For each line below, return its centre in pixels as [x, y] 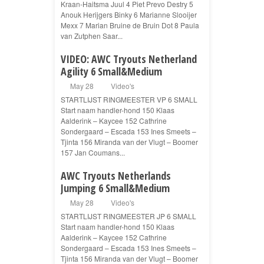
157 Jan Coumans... [93, 153]
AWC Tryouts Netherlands [116, 176]
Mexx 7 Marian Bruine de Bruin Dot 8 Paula [130, 25]
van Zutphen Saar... [92, 36]
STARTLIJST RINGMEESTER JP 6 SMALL [128, 216]
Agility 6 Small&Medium [111, 72]
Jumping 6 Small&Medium [115, 188]
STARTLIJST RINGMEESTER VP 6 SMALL [129, 100]
